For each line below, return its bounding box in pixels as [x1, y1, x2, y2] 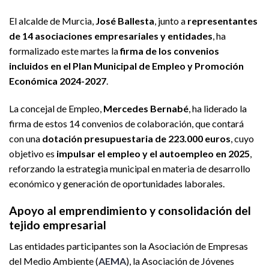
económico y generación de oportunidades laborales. [9, 178, 225, 190]
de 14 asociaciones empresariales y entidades [9, 30, 213, 42]
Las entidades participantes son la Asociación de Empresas [9, 240, 248, 252]
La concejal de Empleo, [9, 103, 103, 115]
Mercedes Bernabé [103, 103, 189, 115]
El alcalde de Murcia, [9, 15, 95, 27]
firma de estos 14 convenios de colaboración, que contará [9, 118, 244, 130]
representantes [187, 15, 258, 27]
